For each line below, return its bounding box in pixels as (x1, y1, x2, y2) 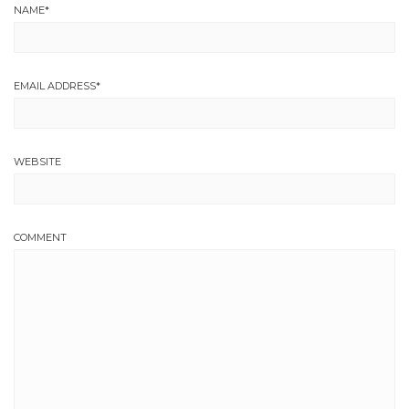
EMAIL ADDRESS (14, 79, 96, 92)
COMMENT (14, 230, 67, 244)
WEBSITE (14, 154, 61, 168)
